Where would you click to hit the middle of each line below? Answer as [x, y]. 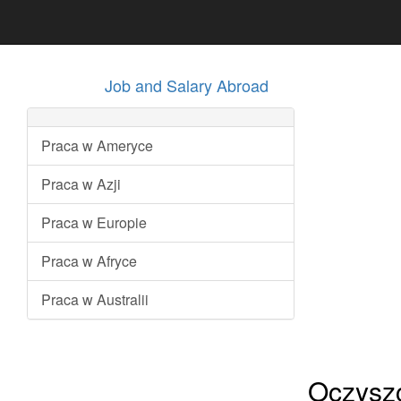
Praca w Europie [94, 222]
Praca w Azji [81, 184]
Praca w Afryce [89, 261]
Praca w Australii [95, 299]
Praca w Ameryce [97, 145]
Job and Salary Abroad [187, 85]
